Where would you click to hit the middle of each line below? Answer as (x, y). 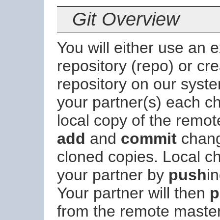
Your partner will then (133, 193)
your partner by (113, 175)
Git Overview (126, 19)
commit (149, 138)
